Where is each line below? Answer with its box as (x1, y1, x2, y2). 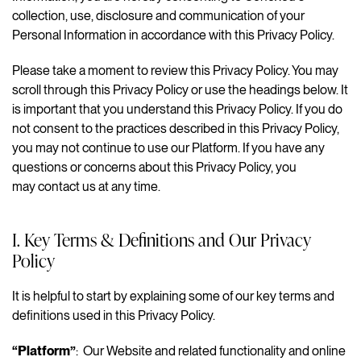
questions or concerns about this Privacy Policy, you (12, 159, 297, 175)
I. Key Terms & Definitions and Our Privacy (12, 225, 311, 252)
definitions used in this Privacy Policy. (12, 307, 215, 323)
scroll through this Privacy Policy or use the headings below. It (12, 81, 348, 98)
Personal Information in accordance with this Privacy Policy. (12, 27, 334, 43)
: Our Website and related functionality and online (76, 342, 346, 359)
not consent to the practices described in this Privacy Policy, (12, 120, 339, 136)
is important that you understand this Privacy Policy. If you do (12, 101, 342, 117)
